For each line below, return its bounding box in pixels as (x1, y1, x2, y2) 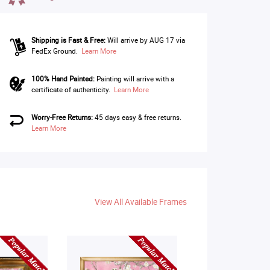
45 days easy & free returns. (92, 113, 185, 122)
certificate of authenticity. (31, 85, 114, 94)
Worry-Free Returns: (31, 113, 93, 122)
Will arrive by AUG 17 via (107, 36, 185, 45)
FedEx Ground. (31, 46, 78, 55)
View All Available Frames (94, 196, 187, 207)
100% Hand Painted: (31, 74, 95, 83)
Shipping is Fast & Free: (31, 36, 105, 45)
